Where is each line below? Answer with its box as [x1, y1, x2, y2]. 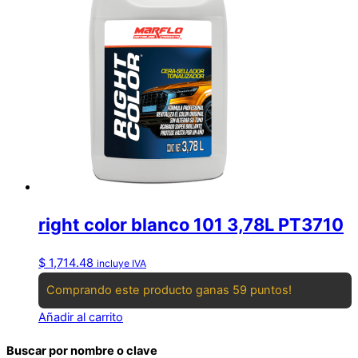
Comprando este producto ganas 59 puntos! [46, 282, 292, 297]
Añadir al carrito [38, 309, 123, 324]
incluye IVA [97, 257, 146, 269]
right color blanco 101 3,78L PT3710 [38, 214, 344, 236]
